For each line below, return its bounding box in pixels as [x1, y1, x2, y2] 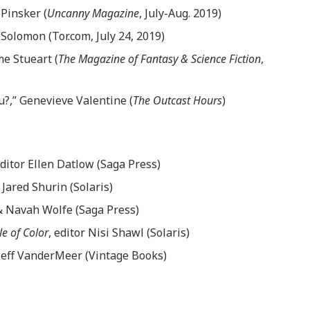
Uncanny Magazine [47, 5, 139, 21]
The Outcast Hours [133, 92, 222, 108]
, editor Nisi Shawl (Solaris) [48, 224, 190, 240]
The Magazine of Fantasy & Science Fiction [58, 51, 261, 66]
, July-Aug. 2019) [139, 5, 221, 21]
